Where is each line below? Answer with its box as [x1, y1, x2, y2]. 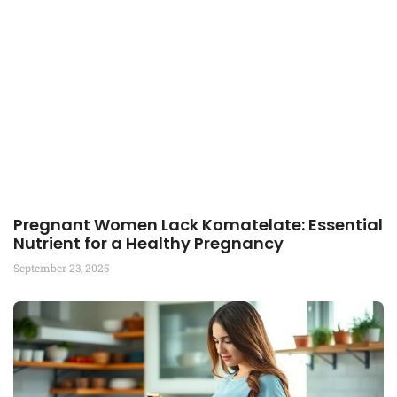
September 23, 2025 [13, 261, 109, 275]
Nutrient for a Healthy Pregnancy [13, 232, 284, 254]
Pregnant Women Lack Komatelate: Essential [13, 214, 383, 236]
